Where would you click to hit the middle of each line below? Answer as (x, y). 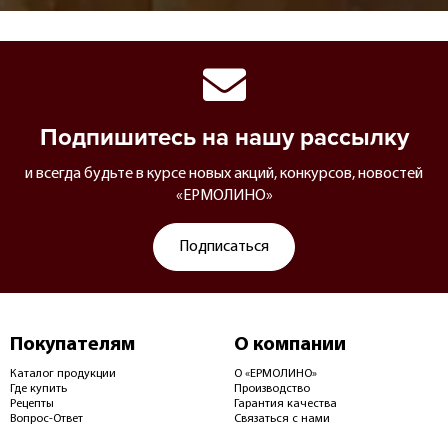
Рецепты (32, 404)
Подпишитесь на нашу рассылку (224, 138)
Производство (272, 389)
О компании (290, 345)
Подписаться (224, 247)
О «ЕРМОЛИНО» (275, 374)
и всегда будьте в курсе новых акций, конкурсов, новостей (224, 174)
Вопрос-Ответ (46, 419)
